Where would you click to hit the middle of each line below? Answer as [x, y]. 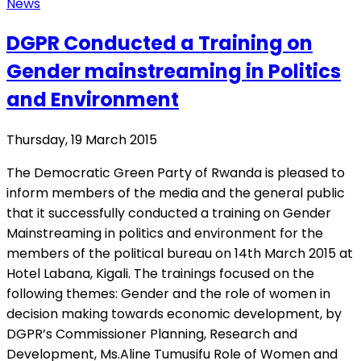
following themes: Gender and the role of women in [168, 294]
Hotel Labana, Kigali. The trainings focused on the [160, 274]
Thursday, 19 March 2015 [82, 140]
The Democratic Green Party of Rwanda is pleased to [176, 173]
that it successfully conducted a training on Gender [169, 214]
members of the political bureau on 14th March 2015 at [180, 254]
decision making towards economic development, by [174, 314]
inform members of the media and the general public [176, 193]
